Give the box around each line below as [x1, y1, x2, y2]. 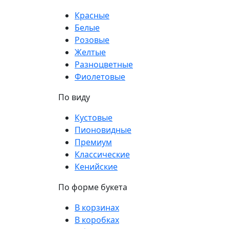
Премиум [75, 136, 112, 148]
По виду [58, 91, 90, 103]
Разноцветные [75, 59, 133, 70]
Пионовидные [75, 124, 131, 135]
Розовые [75, 34, 109, 45]
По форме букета [58, 181, 127, 193]
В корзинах [75, 202, 119, 213]
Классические [75, 149, 130, 160]
